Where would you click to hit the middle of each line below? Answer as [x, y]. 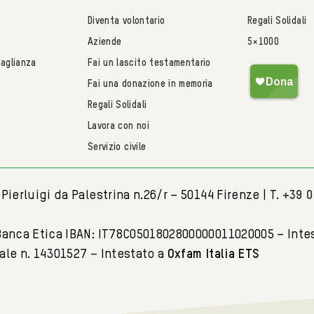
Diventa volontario [127, 21]
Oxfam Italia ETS [213, 254]
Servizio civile [117, 147]
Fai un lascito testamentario [149, 63]
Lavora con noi [118, 126]
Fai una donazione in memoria [150, 84]
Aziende [105, 42]
